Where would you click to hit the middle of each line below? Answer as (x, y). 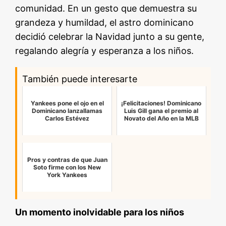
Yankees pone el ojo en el (67, 103)
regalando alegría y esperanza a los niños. (105, 51)
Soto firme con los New (67, 167)
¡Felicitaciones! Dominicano (161, 103)
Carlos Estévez (67, 119)
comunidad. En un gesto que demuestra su (106, 9)
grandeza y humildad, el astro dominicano (105, 23)
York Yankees (67, 175)
